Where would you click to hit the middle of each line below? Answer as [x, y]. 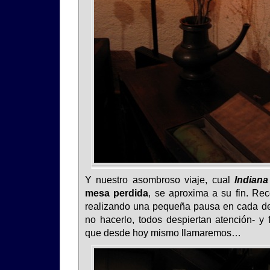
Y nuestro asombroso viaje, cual [160, 180]
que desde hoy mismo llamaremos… [163, 233]
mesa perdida [117, 193]
